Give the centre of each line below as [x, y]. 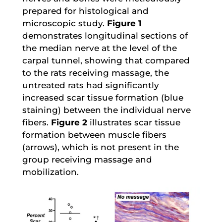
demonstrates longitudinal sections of [105, 35]
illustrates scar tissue [134, 122]
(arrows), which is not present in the [100, 147]
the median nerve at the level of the [99, 48]
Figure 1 [124, 23]
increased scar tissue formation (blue [103, 97]
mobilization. [50, 172]
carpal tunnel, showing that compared [106, 60]
